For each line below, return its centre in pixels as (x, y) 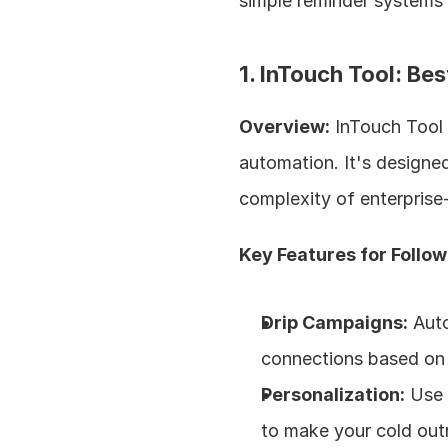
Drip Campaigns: (335, 322)
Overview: (285, 126)
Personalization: (333, 394)
